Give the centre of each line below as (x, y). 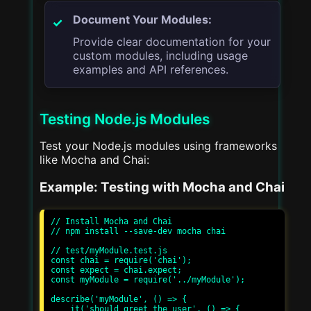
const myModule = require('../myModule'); (148, 280)
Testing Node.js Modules (125, 119)
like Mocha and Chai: (94, 159)
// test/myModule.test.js (109, 251)
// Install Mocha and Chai (111, 222)
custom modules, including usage (161, 55)
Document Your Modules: (143, 19)
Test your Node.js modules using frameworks (158, 145)
